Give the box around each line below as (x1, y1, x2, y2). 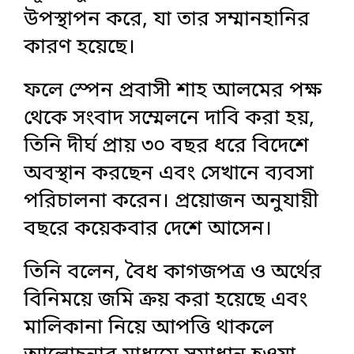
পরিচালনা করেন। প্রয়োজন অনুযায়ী (24, 187, 318, 216)
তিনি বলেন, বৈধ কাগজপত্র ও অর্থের (24, 258, 322, 287)
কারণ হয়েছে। (24, 33, 135, 62)
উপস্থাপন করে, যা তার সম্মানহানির (24, 6, 310, 34)
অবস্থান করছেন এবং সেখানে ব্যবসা (24, 160, 314, 188)
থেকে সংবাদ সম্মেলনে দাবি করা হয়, (24, 104, 314, 133)
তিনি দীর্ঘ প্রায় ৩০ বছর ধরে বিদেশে (24, 132, 309, 160)
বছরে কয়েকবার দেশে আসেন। (24, 215, 272, 243)
